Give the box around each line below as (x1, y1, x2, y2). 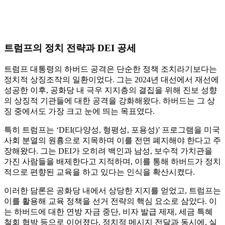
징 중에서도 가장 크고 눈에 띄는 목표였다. (4, 106, 155, 116)
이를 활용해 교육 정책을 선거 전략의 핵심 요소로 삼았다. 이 (4, 196, 217, 205)
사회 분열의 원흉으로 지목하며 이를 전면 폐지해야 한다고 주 (4, 136, 221, 145)
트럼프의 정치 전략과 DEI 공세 (4, 42, 136, 53)
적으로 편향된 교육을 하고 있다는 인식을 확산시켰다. (4, 167, 195, 176)
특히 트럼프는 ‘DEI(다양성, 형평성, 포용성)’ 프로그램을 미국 (4, 125, 220, 134)
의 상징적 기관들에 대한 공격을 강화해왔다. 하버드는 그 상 (4, 96, 215, 105)
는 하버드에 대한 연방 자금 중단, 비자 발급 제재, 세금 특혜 (4, 207, 213, 216)
